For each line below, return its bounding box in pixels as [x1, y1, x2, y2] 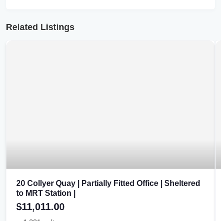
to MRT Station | [16, 189, 75, 198]
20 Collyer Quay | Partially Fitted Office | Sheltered [16, 179, 200, 188]
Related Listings [6, 22, 74, 33]
